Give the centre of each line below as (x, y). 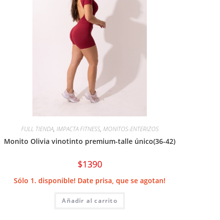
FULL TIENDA (37, 129)
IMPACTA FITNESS (78, 129)
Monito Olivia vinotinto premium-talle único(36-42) (90, 141)
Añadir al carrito (90, 200)
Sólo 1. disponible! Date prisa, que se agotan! (90, 180)
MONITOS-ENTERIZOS (131, 129)
